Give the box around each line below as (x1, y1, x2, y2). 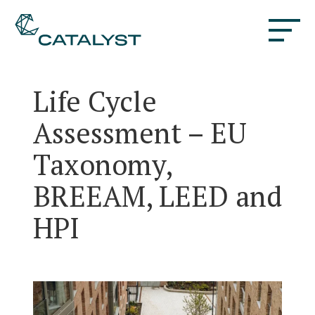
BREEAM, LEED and (32, 177, 282, 214)
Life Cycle (32, 82, 157, 120)
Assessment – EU (32, 114, 247, 151)
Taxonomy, (32, 146, 172, 183)
